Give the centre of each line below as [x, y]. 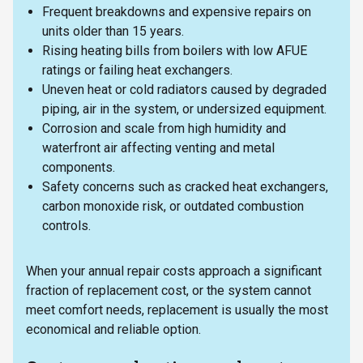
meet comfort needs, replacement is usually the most [177, 310]
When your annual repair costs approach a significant [174, 271]
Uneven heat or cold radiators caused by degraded [184, 89]
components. [82, 167]
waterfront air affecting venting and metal [158, 147]
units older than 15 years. [116, 31]
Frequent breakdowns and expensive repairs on [177, 11]
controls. [70, 225]
